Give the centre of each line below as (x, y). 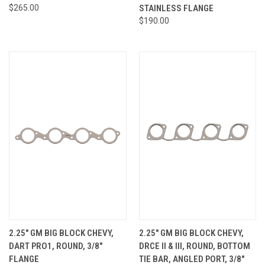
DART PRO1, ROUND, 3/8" (56, 246)
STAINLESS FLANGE (176, 8)
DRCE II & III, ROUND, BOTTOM (194, 246)
